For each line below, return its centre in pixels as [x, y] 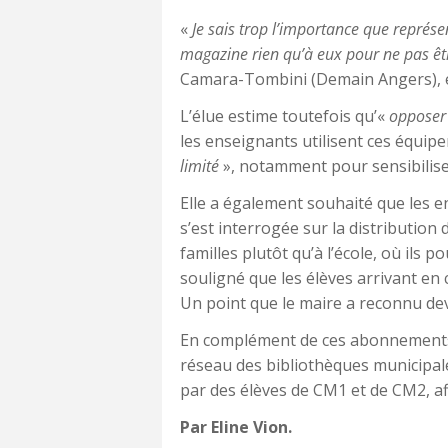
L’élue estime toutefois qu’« [284, 115]
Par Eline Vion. [236, 426]
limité [199, 165]
